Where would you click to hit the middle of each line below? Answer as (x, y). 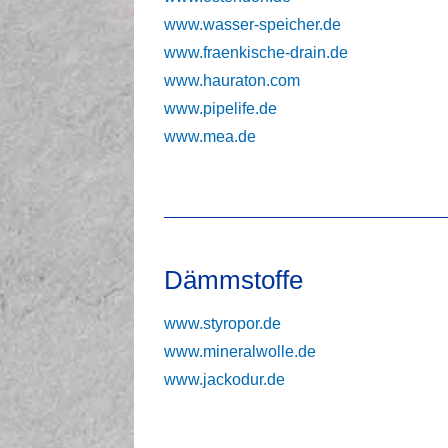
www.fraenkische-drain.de (256, 52)
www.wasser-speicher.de (253, 24)
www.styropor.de (223, 323)
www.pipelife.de (221, 108)
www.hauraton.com (232, 80)
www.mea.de (210, 136)
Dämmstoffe (234, 279)
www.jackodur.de (225, 379)
